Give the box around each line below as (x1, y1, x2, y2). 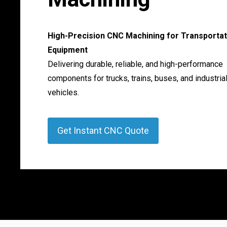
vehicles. (47, 87, 79, 97)
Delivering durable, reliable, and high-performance (47, 59, 223, 69)
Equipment (47, 45, 88, 55)
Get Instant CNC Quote (57, 125, 149, 136)
